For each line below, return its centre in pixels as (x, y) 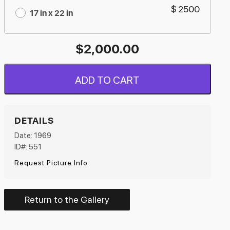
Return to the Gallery (67, 199)
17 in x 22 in (51, 13)
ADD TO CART (108, 80)
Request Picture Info (51, 163)
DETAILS (34, 120)
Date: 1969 (33, 136)
